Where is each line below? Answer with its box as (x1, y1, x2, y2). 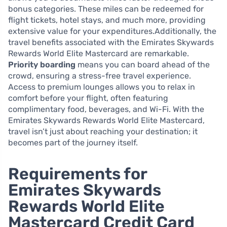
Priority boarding (8, 60, 75, 70)
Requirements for (8, 164, 147, 184)
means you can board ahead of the (75, 60, 210, 70)
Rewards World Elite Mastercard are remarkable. (8, 49, 189, 59)
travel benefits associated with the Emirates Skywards (8, 37, 214, 48)
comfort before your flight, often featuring (8, 93, 168, 103)
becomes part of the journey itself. (8, 138, 138, 148)
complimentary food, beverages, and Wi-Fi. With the (8, 104, 204, 115)
